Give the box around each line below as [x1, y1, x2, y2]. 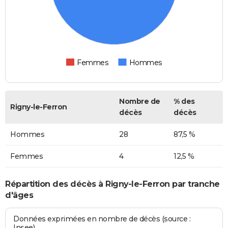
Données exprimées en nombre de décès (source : [13, 214, 191, 223]
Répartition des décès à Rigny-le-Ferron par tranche [5, 179, 220, 189]
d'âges [5, 190, 33, 201]
